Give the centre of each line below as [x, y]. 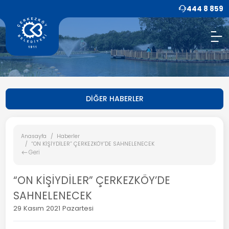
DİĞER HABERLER [114, 98]
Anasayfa [34, 136]
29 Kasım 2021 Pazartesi [54, 209]
